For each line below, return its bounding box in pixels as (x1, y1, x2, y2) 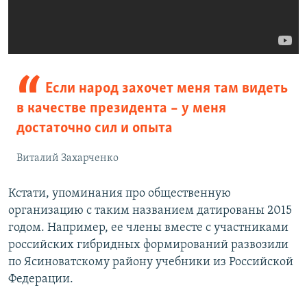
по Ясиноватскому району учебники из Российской (8, 256, 293, 269)
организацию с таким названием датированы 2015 (8, 204, 292, 218)
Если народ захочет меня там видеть (45, 81, 288, 97)
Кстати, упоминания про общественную (8, 187, 231, 201)
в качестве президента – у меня (16, 101, 226, 117)
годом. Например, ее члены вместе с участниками (8, 221, 288, 235)
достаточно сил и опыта (16, 121, 173, 137)
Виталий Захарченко (16, 153, 119, 164)
